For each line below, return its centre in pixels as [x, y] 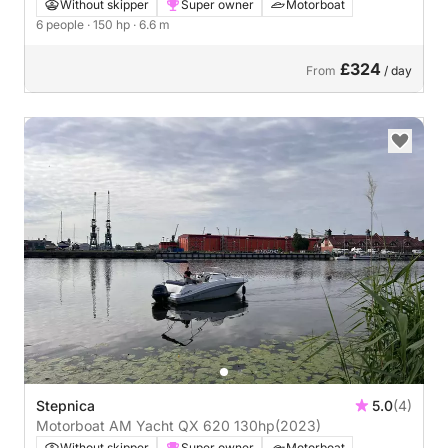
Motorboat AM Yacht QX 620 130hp [254, 425]
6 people [61, 24]
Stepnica [65, 405]
